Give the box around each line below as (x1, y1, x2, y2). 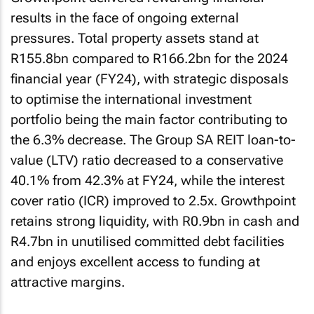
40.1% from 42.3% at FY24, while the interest (11, 172, 285, 189)
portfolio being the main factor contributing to (11, 111, 287, 128)
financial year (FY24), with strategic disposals (11, 71, 289, 87)
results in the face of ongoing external (11, 10, 239, 26)
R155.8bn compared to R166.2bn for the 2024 (11, 50, 288, 67)
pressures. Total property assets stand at (11, 30, 259, 46)
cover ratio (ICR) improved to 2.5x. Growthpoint (11, 193, 296, 209)
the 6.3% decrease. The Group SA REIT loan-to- (11, 132, 296, 148)
